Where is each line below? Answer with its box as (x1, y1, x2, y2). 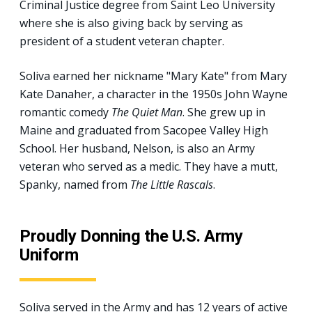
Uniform (19, 244, 79, 265)
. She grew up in (182, 104, 265, 120)
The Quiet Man (111, 104, 182, 120)
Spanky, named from (19, 176, 130, 192)
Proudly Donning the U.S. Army (19, 226, 243, 246)
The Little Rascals (130, 176, 213, 192)
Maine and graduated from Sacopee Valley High (19, 122, 268, 138)
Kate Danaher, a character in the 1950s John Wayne (19, 86, 288, 102)
